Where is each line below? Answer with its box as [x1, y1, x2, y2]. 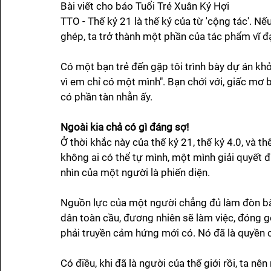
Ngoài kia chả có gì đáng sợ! [60, 121, 189, 134]
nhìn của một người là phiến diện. [60, 166, 212, 179]
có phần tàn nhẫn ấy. [60, 91, 152, 103]
